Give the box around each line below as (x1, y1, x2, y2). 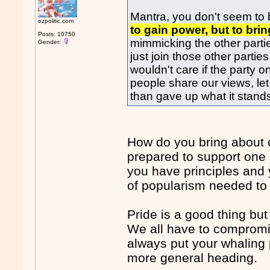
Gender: (38, 39, 63, 45)
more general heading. (127, 251, 258, 265)
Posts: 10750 (38, 31, 76, 37)
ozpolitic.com (38, 17, 74, 24)
